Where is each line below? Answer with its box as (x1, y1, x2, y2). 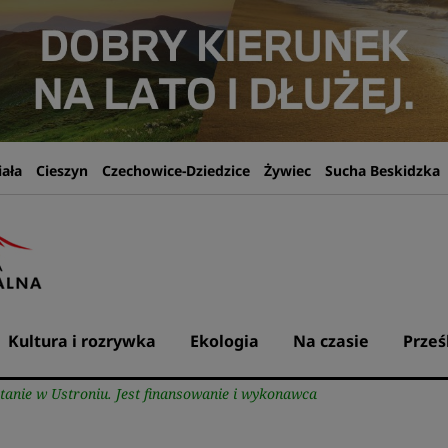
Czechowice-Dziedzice (101, 161, 250, 181)
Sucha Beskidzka (324, 161, 440, 181)
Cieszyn (35, 161, 88, 181)
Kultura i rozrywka (7, 330, 156, 353)
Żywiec (263, 161, 311, 181)
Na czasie (292, 330, 369, 353)
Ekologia (189, 330, 259, 353)
